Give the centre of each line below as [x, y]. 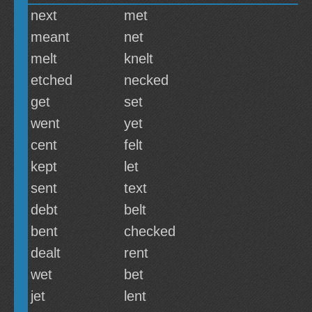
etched [52, 80]
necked [146, 80]
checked [150, 231]
